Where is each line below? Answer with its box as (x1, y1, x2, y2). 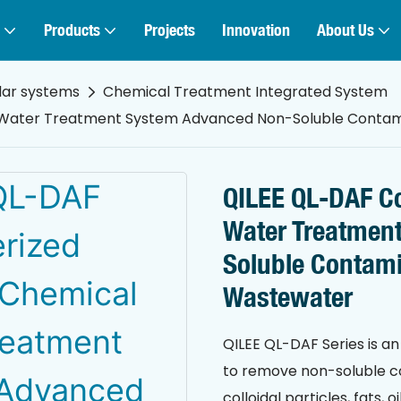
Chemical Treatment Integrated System (102, 81, 388, 102)
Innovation (221, 21, 290, 39)
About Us (316, 21, 374, 39)
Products (43, 21, 100, 39)
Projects (143, 21, 195, 39)
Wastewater (223, 279, 353, 313)
